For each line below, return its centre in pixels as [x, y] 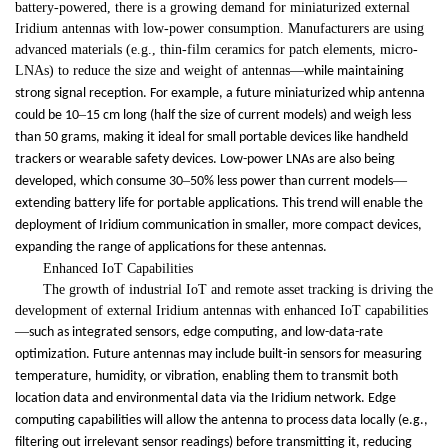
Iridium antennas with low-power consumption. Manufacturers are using [219, 29]
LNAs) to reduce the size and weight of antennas [152, 71]
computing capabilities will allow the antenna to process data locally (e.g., [221, 421]
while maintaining [354, 72]
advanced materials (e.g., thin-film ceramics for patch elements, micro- [216, 50]
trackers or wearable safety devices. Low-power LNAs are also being [205, 160]
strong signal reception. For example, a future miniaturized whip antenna [220, 94]
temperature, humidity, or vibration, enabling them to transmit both [206, 377]
